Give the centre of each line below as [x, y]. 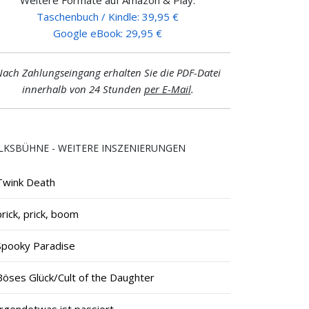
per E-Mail [167, 89]
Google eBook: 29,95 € [108, 33]
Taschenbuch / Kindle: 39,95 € [108, 16]
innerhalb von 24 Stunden [83, 89]
